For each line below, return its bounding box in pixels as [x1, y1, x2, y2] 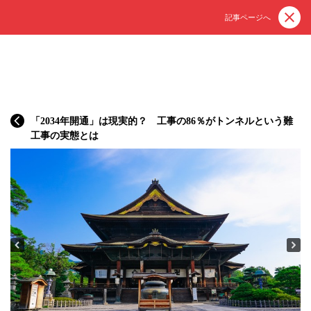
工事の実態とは [31, 131, 99, 141]
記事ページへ [225, 13, 271, 22]
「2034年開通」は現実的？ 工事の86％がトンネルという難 [31, 116, 293, 126]
